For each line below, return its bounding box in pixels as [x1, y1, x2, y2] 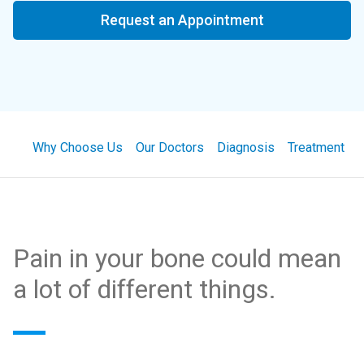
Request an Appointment [100, 11, 264, 28]
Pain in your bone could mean [13, 243, 341, 274]
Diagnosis [217, 140, 275, 155]
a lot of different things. [13, 274, 276, 305]
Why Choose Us [32, 140, 123, 155]
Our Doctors [136, 140, 204, 155]
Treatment [288, 140, 344, 155]
